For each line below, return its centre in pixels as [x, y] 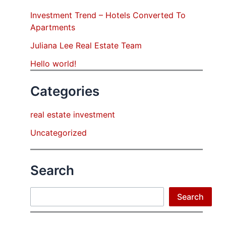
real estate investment [73, 114]
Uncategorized [59, 132]
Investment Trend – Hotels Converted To [108, 15]
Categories [65, 91]
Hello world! [53, 64]
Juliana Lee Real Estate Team [86, 46]
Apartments [53, 27]
